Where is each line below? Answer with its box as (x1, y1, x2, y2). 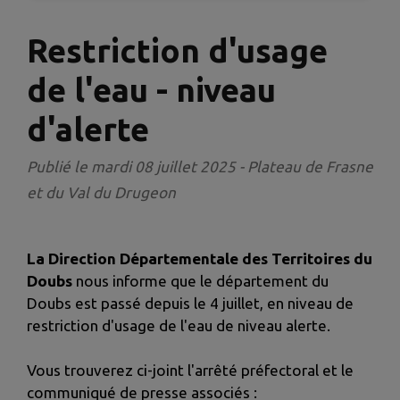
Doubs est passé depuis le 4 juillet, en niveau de (27, 295, 354, 312)
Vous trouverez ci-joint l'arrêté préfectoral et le (27, 362, 354, 379)
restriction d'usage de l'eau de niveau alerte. (27, 317, 330, 335)
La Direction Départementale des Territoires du (27, 250, 372, 268)
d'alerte (27, 111, 149, 148)
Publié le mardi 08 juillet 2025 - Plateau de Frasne (27, 158, 373, 176)
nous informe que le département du (76, 272, 329, 290)
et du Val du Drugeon (27, 184, 176, 202)
